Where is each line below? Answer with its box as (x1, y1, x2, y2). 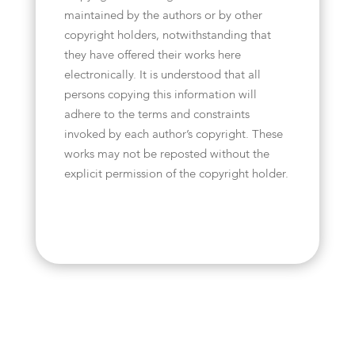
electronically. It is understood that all (63, 70, 261, 82)
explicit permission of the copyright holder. (63, 169, 288, 181)
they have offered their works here (63, 50, 241, 62)
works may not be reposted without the (63, 149, 269, 161)
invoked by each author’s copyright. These (63, 129, 283, 141)
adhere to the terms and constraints (63, 109, 250, 121)
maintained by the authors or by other (63, 10, 262, 22)
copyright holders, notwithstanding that (63, 30, 271, 42)
